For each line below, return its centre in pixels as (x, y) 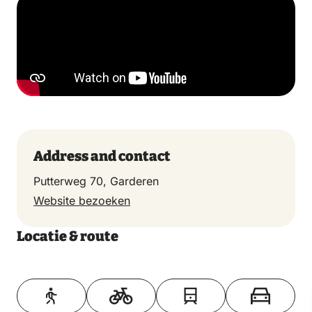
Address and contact (102, 156)
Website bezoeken (82, 201)
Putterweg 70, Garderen (96, 181)
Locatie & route (68, 236)
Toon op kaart (156, 278)
